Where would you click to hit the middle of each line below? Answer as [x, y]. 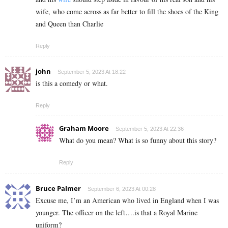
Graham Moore [84, 128]
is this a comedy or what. [72, 83]
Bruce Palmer [58, 188]
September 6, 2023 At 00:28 [122, 189]
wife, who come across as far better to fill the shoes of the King [127, 11]
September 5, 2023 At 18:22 [92, 72]
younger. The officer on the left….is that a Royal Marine [117, 212]
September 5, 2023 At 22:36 [150, 129]
